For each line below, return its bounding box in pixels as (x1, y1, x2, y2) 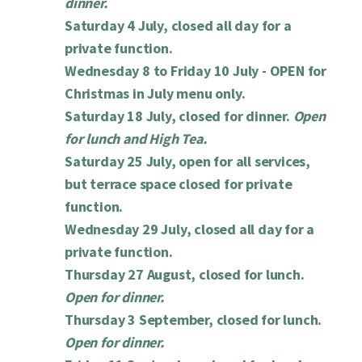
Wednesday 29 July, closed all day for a (65, 220, 315, 239)
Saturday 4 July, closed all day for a (65, 16, 292, 36)
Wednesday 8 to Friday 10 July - (65, 61, 270, 81)
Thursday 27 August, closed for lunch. (65, 265, 305, 284)
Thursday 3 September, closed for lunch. (65, 310, 322, 330)
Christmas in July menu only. (65, 84, 246, 103)
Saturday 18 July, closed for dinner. (65, 107, 293, 126)
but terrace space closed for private (65, 175, 293, 194)
